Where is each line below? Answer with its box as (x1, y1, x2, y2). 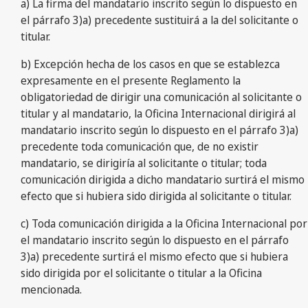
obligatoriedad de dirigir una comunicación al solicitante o (21, 89, 302, 104)
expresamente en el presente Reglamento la (21, 72, 241, 88)
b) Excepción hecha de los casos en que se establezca (21, 56, 280, 71)
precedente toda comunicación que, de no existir (21, 138, 258, 154)
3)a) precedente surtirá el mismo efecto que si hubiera (21, 248, 288, 264)
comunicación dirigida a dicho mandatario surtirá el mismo (21, 171, 305, 187)
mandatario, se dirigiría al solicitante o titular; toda (21, 155, 267, 170)
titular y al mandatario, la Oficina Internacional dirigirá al (21, 105, 296, 121)
